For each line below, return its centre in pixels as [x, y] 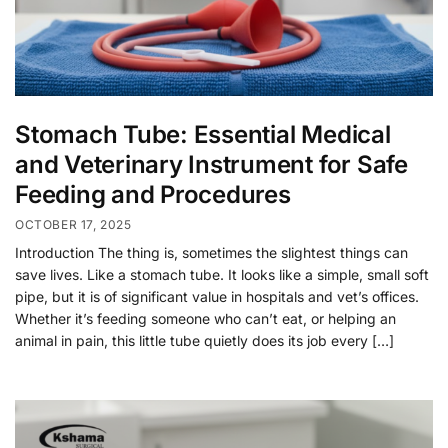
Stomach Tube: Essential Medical [203, 135]
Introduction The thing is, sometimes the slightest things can [211, 252]
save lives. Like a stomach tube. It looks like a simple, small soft [222, 274]
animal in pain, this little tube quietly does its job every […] [204, 340]
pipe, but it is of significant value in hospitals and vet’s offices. [217, 296]
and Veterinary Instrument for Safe [211, 165]
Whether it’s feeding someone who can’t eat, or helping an [205, 318]
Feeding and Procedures [153, 195]
